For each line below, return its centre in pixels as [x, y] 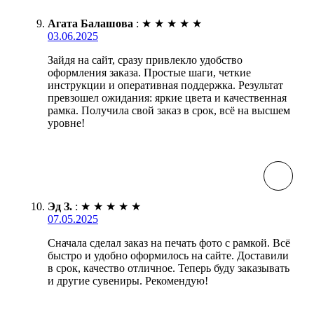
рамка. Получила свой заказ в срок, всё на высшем [169, 111]
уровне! [66, 123]
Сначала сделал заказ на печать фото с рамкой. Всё [169, 243]
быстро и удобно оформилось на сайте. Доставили [168, 256]
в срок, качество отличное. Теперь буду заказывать [169, 268]
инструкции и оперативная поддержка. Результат [165, 86]
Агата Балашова [90, 24]
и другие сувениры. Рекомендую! [128, 281]
